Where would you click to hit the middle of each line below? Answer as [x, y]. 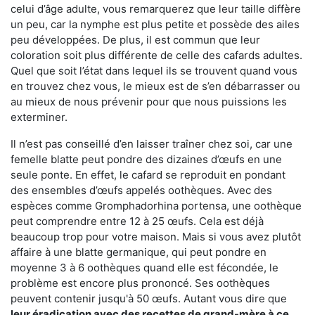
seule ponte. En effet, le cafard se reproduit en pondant [148, 175]
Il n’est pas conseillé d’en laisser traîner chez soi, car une [152, 144]
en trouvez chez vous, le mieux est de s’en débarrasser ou [155, 86]
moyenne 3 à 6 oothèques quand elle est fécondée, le [144, 268]
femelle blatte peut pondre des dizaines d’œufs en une [146, 160]
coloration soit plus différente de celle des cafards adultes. [156, 56]
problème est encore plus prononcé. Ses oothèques [140, 283]
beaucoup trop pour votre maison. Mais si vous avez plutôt [156, 237]
